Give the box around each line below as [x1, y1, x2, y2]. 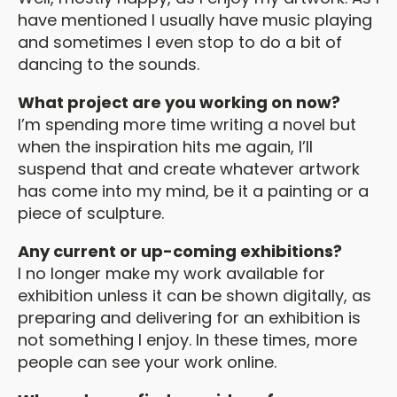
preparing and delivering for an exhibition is [18, 307, 361, 329]
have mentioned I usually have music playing [18, 9, 372, 31]
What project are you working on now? [18, 91, 340, 113]
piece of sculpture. [18, 202, 164, 224]
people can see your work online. [18, 351, 276, 373]
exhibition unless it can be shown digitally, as [18, 284, 371, 307]
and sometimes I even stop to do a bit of [18, 31, 342, 53]
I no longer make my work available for [18, 262, 325, 284]
